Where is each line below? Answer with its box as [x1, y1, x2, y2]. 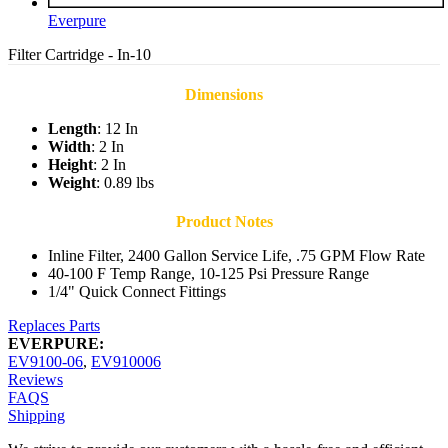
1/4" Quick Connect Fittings [48, 283, 226, 301]
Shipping [8, 407, 65, 425]
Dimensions [185, 86, 263, 104]
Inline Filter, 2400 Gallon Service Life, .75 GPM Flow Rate [48, 247, 425, 265]
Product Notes [175, 213, 273, 231]
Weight [48, 174, 96, 192]
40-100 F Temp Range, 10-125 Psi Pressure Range [48, 265, 369, 283]
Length [48, 120, 97, 138]
